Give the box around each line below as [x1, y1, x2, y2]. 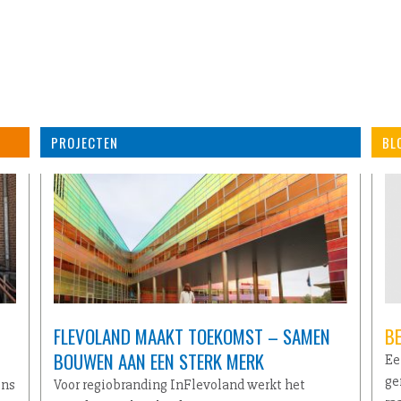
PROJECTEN [51, 132, 118, 153]
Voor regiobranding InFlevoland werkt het [54, 376, 305, 395]
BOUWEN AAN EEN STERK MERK [54, 347, 264, 376]
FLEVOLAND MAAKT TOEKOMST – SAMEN [54, 322, 330, 351]
